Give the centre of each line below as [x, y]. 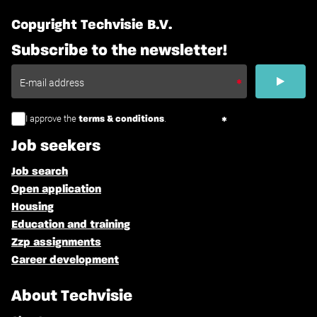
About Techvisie [72, 296]
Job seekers [56, 146]
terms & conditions [121, 120]
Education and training [71, 225]
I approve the [52, 119]
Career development [65, 261]
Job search [40, 172]
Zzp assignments [56, 243]
